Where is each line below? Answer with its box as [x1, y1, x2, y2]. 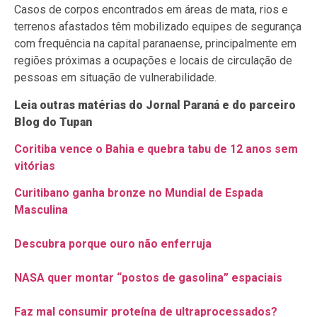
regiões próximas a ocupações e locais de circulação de [14, 54, 292, 68]
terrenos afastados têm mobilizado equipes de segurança [14, 20, 301, 34]
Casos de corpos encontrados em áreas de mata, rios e [14, 3, 288, 17]
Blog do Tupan [14, 115, 92, 129]
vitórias [14, 159, 55, 173]
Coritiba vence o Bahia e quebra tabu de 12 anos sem [14, 142, 298, 156]
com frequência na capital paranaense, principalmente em [14, 37, 296, 51]
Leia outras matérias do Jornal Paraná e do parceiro [14, 98, 296, 112]
